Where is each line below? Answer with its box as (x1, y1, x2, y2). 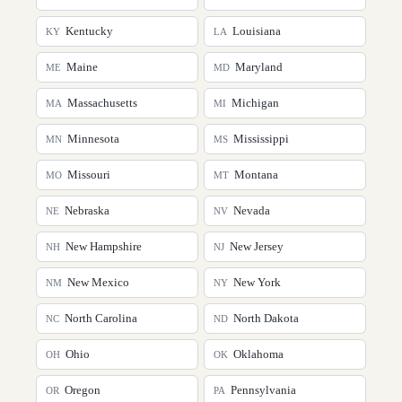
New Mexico (67, 275, 129, 289)
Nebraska (65, 204, 109, 217)
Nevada (233, 204, 270, 217)
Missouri (67, 168, 110, 181)
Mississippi (233, 132, 289, 145)
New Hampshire (66, 240, 142, 253)
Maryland (235, 60, 283, 74)
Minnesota (67, 132, 119, 145)
